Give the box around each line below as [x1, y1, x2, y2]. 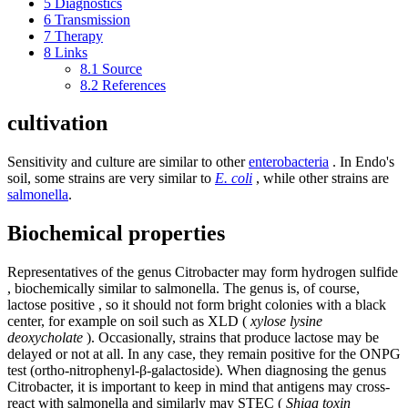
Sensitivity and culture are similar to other [7, 154, 249, 170]
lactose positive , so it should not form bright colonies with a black [7, 297, 386, 313]
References [102, 76, 166, 93]
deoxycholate [7, 330, 83, 346]
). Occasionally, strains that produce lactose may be [83, 330, 379, 346]
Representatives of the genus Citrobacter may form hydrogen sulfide [7, 264, 398, 280]
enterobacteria [249, 154, 329, 170]
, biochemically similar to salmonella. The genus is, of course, [7, 280, 360, 297]
